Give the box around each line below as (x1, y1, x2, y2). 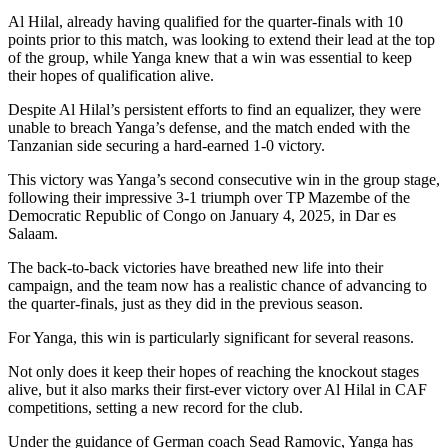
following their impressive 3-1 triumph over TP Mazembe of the (8, 189, 410, 207)
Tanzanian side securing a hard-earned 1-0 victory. (8, 137, 325, 155)
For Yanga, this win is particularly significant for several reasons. (8, 329, 414, 347)
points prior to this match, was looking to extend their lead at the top (8, 31, 435, 49)
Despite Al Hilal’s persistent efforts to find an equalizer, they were (8, 101, 421, 119)
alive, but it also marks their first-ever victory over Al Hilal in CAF (8, 381, 427, 399)
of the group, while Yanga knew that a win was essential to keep (8, 49, 412, 67)
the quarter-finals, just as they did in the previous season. (8, 295, 363, 313)
